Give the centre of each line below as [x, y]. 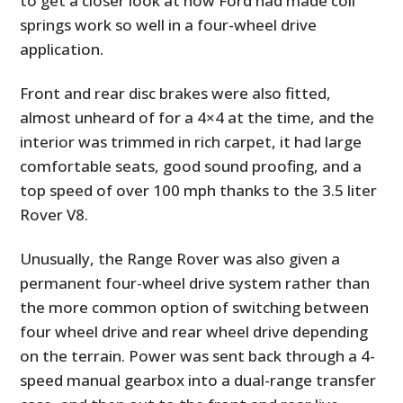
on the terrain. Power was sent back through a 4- [198, 355]
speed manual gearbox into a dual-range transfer [198, 380]
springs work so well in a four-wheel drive [169, 24]
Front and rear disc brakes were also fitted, [176, 93]
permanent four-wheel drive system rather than [195, 282]
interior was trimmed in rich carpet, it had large [191, 141]
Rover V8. [54, 214]
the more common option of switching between [195, 307]
